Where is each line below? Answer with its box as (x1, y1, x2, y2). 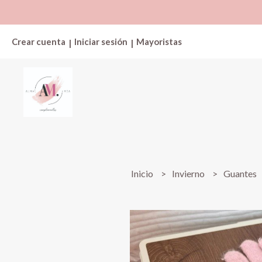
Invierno (172, 168, 207, 179)
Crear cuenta (12, 36, 65, 47)
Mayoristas (136, 36, 182, 47)
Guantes (223, 168, 259, 179)
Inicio (131, 168, 156, 179)
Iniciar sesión (74, 36, 127, 47)
